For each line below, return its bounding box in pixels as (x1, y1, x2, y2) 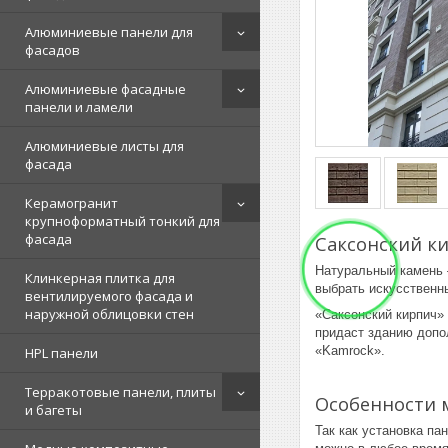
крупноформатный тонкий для (25, 212, 220, 230)
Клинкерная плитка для (25, 269, 175, 287)
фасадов (25, 41, 80, 59)
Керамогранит (25, 194, 118, 212)
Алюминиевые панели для (25, 23, 193, 41)
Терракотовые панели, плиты (25, 383, 216, 401)
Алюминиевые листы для (25, 137, 184, 155)
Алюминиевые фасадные (25, 80, 186, 98)
